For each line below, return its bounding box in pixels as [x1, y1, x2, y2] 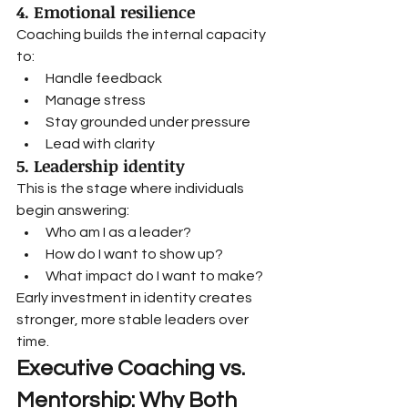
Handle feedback [46, 71, 162, 86]
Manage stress [46, 93, 146, 107]
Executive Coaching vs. [16, 357, 250, 380]
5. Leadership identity [16, 155, 185, 177]
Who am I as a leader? [46, 225, 191, 240]
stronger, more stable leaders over [16, 312, 251, 327]
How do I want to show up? [46, 247, 223, 261]
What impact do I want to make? [46, 269, 263, 283]
